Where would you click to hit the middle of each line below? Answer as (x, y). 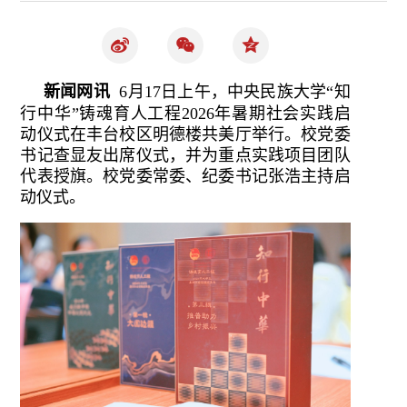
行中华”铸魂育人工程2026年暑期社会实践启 (185, 114)
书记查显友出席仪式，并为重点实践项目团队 (185, 155)
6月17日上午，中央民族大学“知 (230, 92)
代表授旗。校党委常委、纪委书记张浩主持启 (185, 176)
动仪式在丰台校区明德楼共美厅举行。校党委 (185, 134)
